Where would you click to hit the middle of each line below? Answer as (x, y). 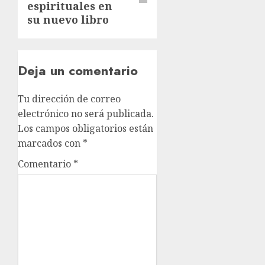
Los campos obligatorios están (85, 128)
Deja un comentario (78, 70)
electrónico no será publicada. (86, 114)
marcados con (50, 143)
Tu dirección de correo (69, 99)
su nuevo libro (68, 20)
